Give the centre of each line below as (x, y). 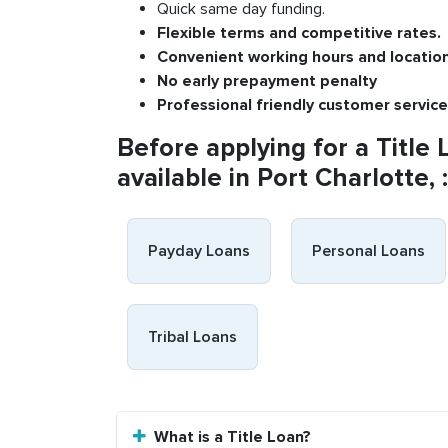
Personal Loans (368, 251)
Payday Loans (199, 251)
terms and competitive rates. (330, 33)
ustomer (360, 105)
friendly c (291, 105)
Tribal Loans (192, 337)
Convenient (202, 57)
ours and (355, 57)
